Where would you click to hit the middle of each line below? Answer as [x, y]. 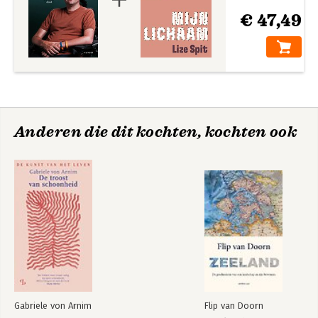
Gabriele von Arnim [53, 306]
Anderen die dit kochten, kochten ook [156, 132]
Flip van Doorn [234, 306]
